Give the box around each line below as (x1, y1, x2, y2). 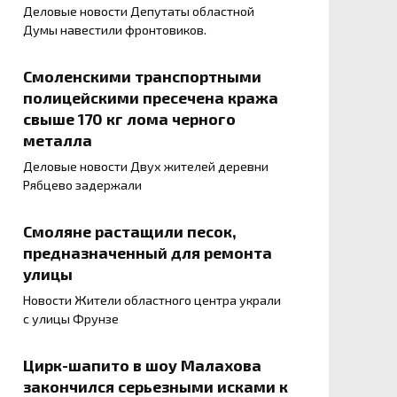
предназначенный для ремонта (23, 243, 272, 263)
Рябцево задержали (23, 177, 142, 193)
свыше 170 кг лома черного (23, 109, 236, 129)
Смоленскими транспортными (23, 66, 261, 87)
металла (23, 130, 92, 151)
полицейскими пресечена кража (23, 88, 278, 108)
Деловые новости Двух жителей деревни (23, 159, 269, 175)
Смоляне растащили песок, (23, 222, 237, 242)
